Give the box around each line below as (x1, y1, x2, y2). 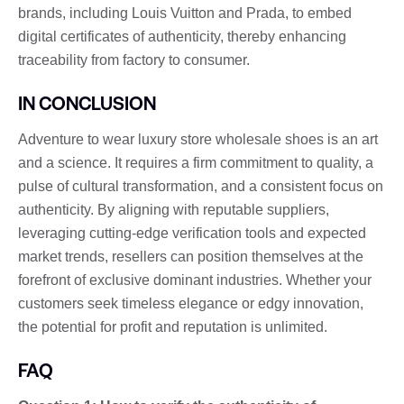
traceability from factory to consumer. (18, 51, 250, 68)
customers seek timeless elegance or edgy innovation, (18, 295, 363, 311)
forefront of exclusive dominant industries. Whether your (18, 271, 372, 288)
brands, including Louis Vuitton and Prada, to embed (18, 5, 352, 21)
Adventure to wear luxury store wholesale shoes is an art (18, 131, 378, 147)
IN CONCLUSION (18, 88, 156, 115)
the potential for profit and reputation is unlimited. (18, 318, 327, 335)
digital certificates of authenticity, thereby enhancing (18, 28, 346, 44)
